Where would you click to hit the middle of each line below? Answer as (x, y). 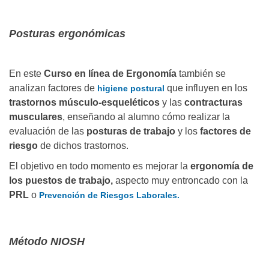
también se (201, 74)
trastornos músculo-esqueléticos (84, 103)
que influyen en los (206, 88)
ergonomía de (222, 166)
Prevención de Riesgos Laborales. (108, 195)
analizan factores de (52, 88)
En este (26, 74)
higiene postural (130, 89)
